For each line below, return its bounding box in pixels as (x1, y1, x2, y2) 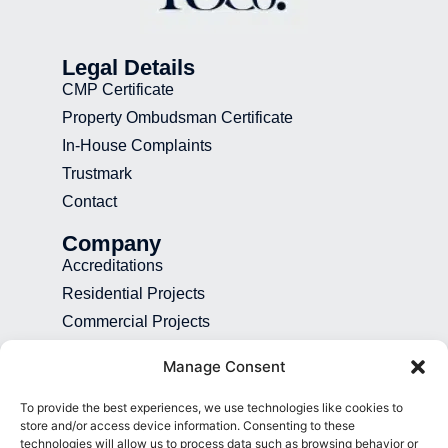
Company (62, 231, 161, 257)
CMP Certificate (62, 81, 174, 99)
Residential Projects (62, 285, 205, 303)
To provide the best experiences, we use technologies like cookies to (20, 400, 403, 415)
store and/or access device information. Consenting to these (20, 418, 355, 433)
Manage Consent (162, 357, 286, 376)
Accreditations (62, 257, 163, 275)
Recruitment (62, 341, 148, 359)
